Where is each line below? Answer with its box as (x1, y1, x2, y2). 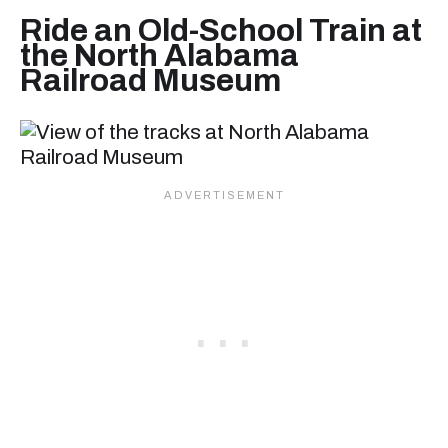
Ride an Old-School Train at (20, 13, 422, 49)
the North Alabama (20, 38, 299, 74)
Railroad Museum (20, 63, 281, 99)
